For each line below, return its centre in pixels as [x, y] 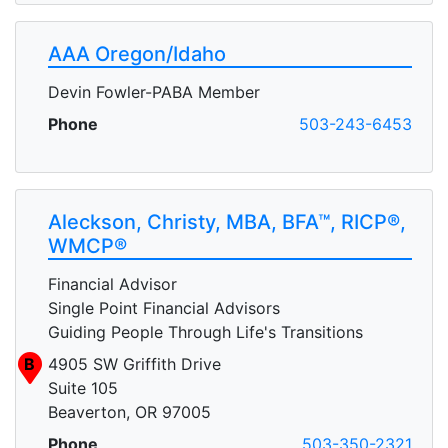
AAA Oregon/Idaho [137, 53]
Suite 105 [83, 387]
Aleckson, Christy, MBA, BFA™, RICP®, [227, 221]
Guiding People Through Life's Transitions [205, 331]
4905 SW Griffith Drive [134, 363]
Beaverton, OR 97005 [129, 411]
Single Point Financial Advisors [164, 307]
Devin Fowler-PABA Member [154, 91]
